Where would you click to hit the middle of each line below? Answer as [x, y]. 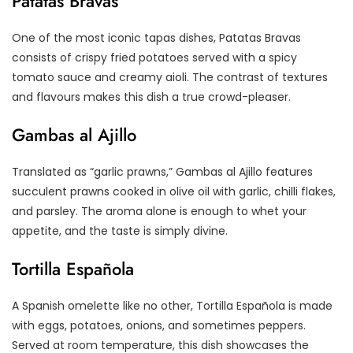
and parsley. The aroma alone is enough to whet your [159, 211]
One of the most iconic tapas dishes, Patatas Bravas [156, 37]
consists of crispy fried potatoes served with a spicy [154, 57]
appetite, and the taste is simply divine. [120, 230]
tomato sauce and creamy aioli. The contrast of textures [170, 77]
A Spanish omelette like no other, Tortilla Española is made [172, 305]
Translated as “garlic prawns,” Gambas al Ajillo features [162, 171]
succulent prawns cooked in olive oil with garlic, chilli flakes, [174, 191]
